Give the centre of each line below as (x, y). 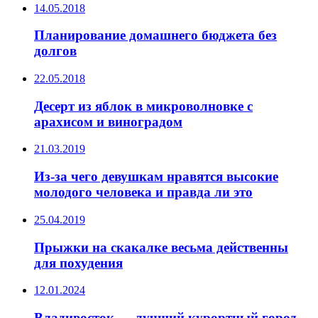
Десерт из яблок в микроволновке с (143, 106)
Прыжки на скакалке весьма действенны (161, 247)
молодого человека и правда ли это (143, 192)
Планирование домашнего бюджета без (155, 35)
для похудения (78, 263)
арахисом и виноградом (108, 121)
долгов (55, 51)
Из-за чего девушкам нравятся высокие (156, 177)
